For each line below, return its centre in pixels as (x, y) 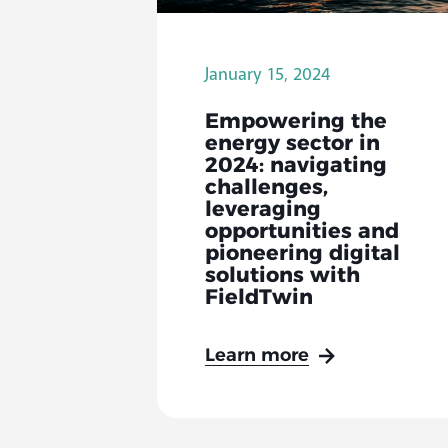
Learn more (256, 356)
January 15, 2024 (267, 73)
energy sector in (292, 144)
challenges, (266, 188)
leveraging (262, 210)
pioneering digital (302, 254)
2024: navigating (295, 166)
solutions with (282, 276)
